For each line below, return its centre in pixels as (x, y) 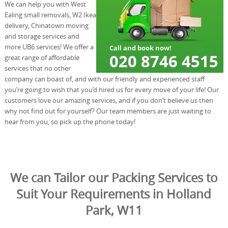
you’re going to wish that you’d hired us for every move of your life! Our (111, 89)
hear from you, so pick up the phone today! (70, 121)
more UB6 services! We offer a (49, 47)
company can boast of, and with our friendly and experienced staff (104, 79)
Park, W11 (114, 210)
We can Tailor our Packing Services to (114, 177)
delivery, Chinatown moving (46, 25)
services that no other (37, 68)
